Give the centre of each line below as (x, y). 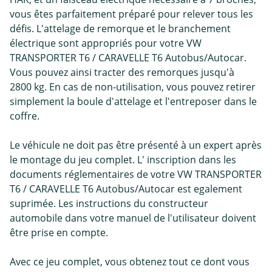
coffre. (25, 116)
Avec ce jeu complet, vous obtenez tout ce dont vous (130, 261)
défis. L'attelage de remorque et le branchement (120, 28)
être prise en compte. (59, 232)
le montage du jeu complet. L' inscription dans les (123, 159)
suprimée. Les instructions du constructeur (109, 203)
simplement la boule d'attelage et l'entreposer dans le (133, 101)
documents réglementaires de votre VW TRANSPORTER (136, 174)
